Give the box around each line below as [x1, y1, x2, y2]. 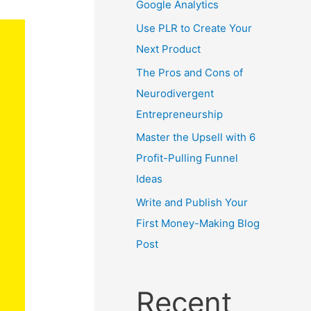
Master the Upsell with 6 [136, 131, 255, 144]
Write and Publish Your [136, 196, 248, 209]
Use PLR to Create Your [136, 21, 252, 35]
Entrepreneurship [136, 107, 223, 121]
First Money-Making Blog [136, 217, 260, 230]
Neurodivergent [136, 86, 214, 100]
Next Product [136, 42, 201, 56]
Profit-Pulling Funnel [136, 151, 238, 165]
